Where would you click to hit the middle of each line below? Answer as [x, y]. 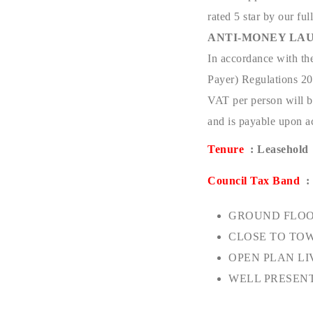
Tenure [227, 149]
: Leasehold [278, 149]
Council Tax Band [255, 181]
